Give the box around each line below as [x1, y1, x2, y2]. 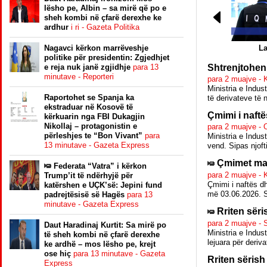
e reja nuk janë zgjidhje [44, 63, 133, 72]
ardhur [44, 23, 71, 32]
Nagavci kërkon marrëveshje [44, 44, 148, 52]
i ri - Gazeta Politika [71, 23, 139, 32]
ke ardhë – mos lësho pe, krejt [44, 240, 156, 249]
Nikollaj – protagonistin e [44, 122, 137, 131]
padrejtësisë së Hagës [44, 190, 127, 199]
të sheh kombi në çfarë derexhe [44, 230, 160, 239]
